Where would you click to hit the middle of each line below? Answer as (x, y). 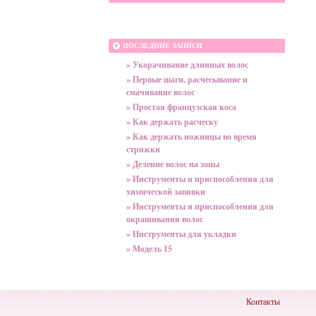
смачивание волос (160, 92)
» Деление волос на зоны (173, 164)
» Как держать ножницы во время (192, 136)
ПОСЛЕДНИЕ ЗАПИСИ (163, 45)
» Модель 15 (149, 249)
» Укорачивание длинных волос (187, 65)
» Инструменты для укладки (181, 234)
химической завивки (166, 192)
